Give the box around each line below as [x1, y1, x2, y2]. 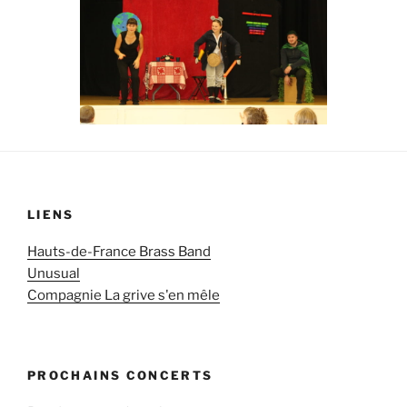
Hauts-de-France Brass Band [27, 243, 211, 260]
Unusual [27, 264, 80, 282]
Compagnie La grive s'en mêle [27, 286, 220, 303]
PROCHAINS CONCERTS [27, 368, 213, 383]
